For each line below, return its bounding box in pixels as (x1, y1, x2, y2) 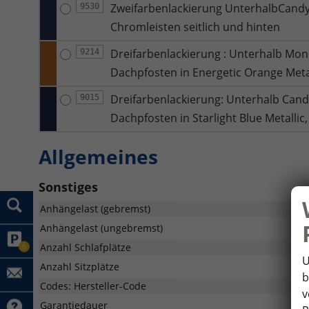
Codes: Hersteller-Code (40, 279, 146, 292)
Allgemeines (39, 143, 158, 170)
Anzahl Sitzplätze (40, 259, 119, 273)
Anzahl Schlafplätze (40, 240, 131, 254)
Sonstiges (39, 178, 98, 195)
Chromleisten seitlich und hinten (110, 19, 280, 34)
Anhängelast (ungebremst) (40, 221, 163, 235)
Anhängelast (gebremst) (40, 201, 150, 215)
